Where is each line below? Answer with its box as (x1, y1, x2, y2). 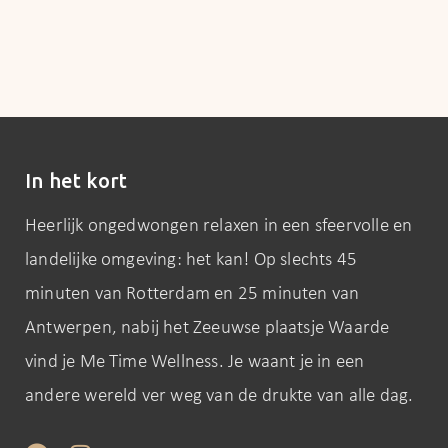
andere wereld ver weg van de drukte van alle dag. (25, 386, 414, 406)
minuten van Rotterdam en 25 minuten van (25, 284, 360, 304)
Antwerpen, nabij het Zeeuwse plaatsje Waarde (25, 318, 390, 338)
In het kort (25, 168, 128, 192)
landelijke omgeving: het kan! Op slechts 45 (25, 250, 358, 270)
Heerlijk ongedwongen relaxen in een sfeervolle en (25, 216, 413, 236)
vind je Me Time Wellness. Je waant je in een (25, 352, 365, 372)
